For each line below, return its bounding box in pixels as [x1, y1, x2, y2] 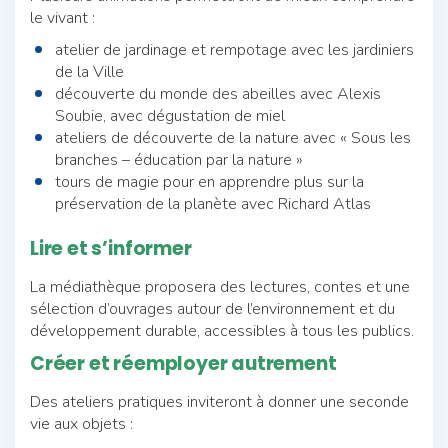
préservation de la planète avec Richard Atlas [55, 192, 371, 215]
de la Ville [55, 60, 124, 83]
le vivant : [30, 6, 95, 29]
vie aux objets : [30, 412, 133, 435]
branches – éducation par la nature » [55, 148, 303, 171]
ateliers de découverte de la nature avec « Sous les [55, 126, 411, 149]
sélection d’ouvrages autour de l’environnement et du [30, 297, 395, 320]
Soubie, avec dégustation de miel [55, 104, 285, 127]
